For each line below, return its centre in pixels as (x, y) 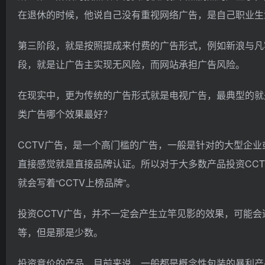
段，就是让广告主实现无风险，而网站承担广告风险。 (131, 64)
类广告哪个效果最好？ (65, 114)
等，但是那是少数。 (60, 232)
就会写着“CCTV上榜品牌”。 (77, 182)
